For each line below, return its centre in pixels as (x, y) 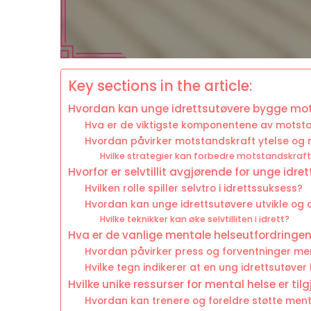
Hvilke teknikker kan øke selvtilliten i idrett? (195, 219)
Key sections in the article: (160, 86)
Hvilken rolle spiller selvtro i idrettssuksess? (194, 189)
